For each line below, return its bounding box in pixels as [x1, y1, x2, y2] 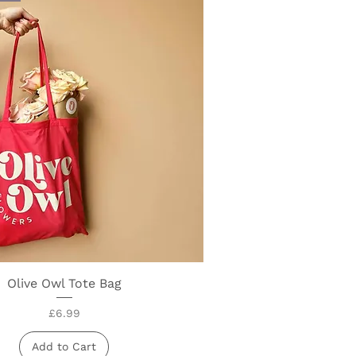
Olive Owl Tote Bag [6, 275, 122, 291]
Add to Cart [32, 339, 97, 353]
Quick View [33, 275, 95, 288]
